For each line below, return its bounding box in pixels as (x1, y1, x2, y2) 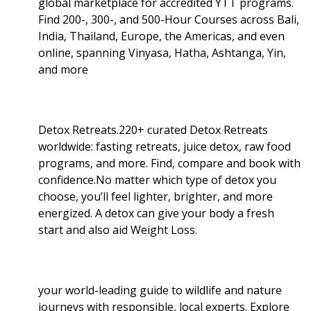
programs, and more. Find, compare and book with (38, 155, 301, 171)
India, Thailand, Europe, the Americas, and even (38, 28, 285, 44)
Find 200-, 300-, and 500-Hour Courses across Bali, (38, 11, 299, 27)
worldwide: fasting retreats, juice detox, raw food (38, 138, 291, 154)
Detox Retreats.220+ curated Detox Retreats (38, 121, 268, 137)
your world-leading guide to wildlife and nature (38, 282, 282, 298)
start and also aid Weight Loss (38, 221, 195, 237)
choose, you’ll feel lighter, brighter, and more (38, 188, 273, 204)
